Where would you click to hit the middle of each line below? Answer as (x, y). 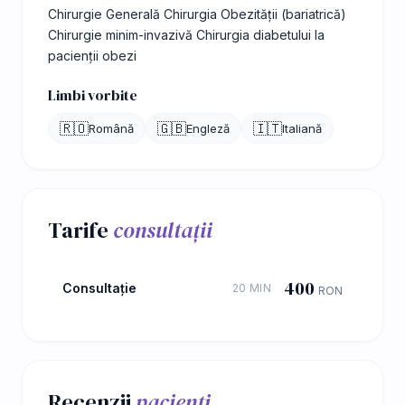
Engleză (208, 128)
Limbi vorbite (93, 94)
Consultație (99, 287)
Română (111, 128)
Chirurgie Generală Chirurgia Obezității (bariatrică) (197, 14)
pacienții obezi (92, 55)
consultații (163, 230)
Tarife (80, 230)
